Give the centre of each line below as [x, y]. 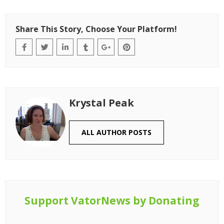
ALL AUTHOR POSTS [116, 132]
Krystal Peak [101, 103]
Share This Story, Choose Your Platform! [96, 29]
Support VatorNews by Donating [112, 200]
